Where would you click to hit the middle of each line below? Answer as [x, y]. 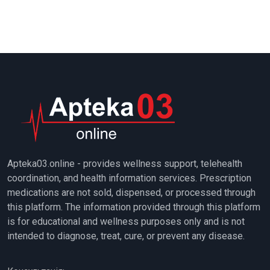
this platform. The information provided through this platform [134, 207]
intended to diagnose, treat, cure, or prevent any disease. [126, 236]
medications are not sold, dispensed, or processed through [131, 193]
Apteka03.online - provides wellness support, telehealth [125, 164]
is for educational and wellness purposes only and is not [126, 221]
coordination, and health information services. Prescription [129, 178]
